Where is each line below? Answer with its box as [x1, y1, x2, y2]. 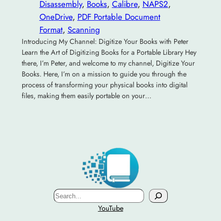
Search [53, 189, 77, 201]
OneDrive [39, 10, 73, 23]
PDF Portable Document [77, 10, 160, 23]
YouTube [98, 203, 123, 214]
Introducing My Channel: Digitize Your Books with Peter [21, 36, 188, 46]
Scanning [67, 23, 100, 36]
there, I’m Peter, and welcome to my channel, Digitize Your [21, 58, 195, 68]
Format [39, 23, 63, 36]
